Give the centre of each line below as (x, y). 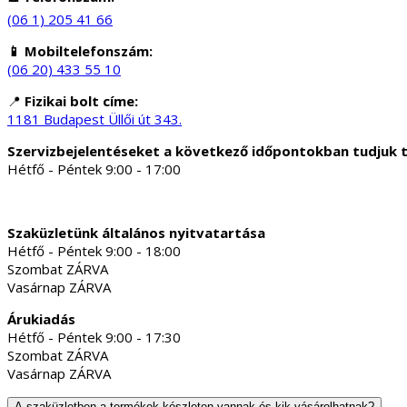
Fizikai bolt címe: (81, 101)
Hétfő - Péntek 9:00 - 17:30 (94, 338)
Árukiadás (41, 319)
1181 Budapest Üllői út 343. (94, 119)
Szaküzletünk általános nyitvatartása (136, 233)
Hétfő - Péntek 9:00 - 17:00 (94, 169)
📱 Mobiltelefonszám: (80, 51)
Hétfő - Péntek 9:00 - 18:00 (94, 251)
